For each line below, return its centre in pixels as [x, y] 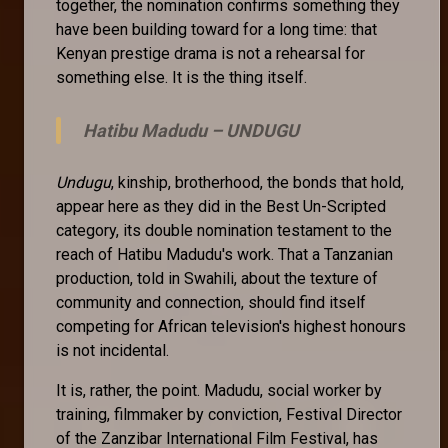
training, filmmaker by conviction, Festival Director [229, 414]
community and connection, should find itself [211, 302]
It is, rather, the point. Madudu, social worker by [219, 390]
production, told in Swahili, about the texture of [217, 278]
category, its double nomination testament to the [224, 230]
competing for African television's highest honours [231, 326]
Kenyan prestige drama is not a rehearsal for [210, 53]
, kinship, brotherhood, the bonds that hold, [257, 182]
